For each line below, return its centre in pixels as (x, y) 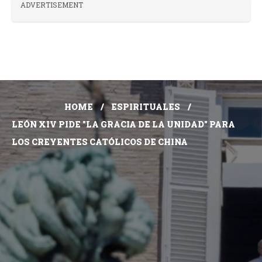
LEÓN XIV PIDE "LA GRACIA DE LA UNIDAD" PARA (123, 125)
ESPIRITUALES (145, 107)
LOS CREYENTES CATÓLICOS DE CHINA (100, 142)
